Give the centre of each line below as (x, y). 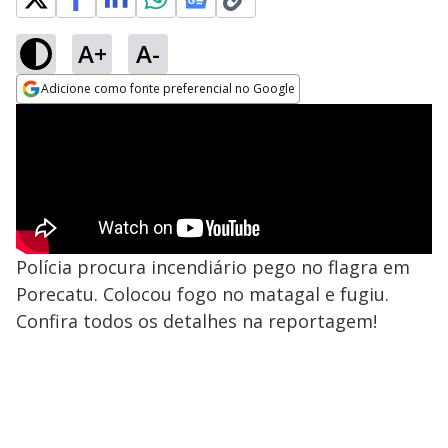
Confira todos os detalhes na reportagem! (196, 321)
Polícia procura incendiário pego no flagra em (213, 267)
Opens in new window (97, 116)
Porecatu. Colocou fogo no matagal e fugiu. (202, 294)
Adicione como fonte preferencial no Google (168, 88)
